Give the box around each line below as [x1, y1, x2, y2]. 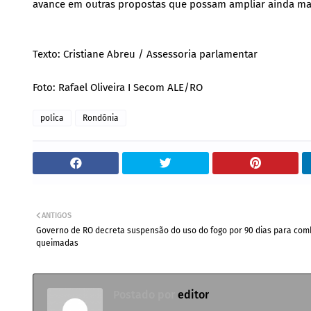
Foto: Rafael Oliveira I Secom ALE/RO [33, 81, 203, 94]
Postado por [113, 288, 175, 302]
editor [175, 288, 209, 302]
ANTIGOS [42, 211, 72, 221]
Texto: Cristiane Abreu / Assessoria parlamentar [33, 48, 258, 61]
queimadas [36, 238, 78, 249]
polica [40, 113, 64, 124]
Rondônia [83, 113, 119, 124]
